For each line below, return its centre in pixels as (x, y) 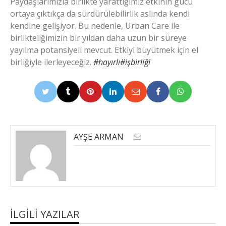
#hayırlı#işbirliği (122, 62)
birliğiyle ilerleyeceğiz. (52, 62)
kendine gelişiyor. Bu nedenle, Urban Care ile (95, 25)
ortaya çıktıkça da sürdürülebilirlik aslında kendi (100, 13)
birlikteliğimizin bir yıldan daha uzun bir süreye (98, 38)
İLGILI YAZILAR (45, 214)
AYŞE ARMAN (99, 137)
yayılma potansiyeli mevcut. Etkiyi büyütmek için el (104, 50)
